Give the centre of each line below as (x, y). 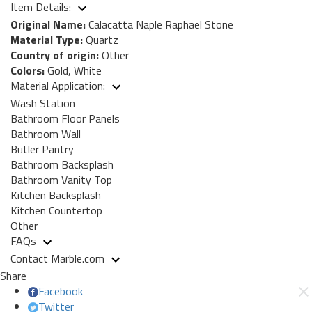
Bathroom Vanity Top (61, 179)
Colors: (28, 70)
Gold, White (73, 70)
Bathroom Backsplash (62, 164)
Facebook (61, 291)
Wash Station (43, 103)
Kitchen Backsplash (56, 195)
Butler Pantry (42, 149)
